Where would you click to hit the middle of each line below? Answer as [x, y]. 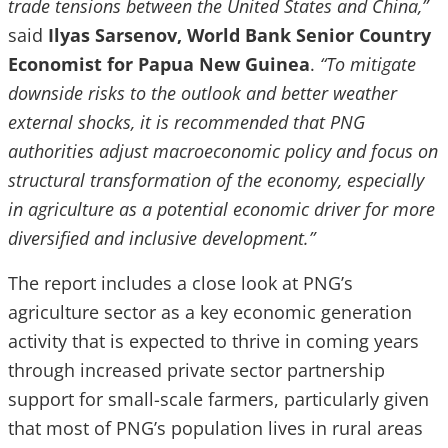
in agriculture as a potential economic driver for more [221, 209]
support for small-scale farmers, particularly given [218, 399]
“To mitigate [365, 64]
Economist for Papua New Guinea [159, 64]
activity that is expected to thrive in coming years [213, 341]
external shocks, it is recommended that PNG [186, 122]
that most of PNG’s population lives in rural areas [215, 428]
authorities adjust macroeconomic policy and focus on [223, 151]
